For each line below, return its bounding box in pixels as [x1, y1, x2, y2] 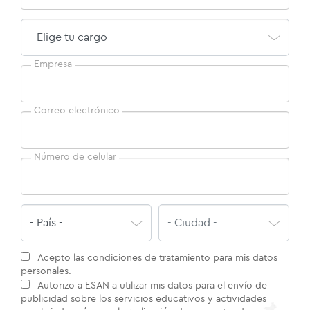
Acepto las [35, 253, 87, 264]
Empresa [34, 60, 72, 70]
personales [21, 266, 69, 277]
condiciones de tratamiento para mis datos [87, 253, 277, 264]
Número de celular [34, 152, 116, 163]
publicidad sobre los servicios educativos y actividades [21, 294, 266, 304]
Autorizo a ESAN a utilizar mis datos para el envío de [35, 281, 267, 291]
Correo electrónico [34, 106, 120, 116]
